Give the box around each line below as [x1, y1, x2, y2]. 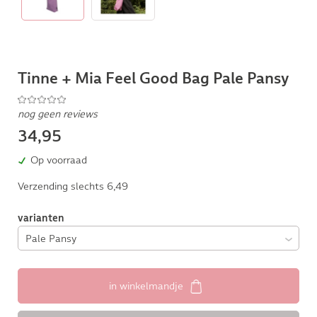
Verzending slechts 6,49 [17, 179, 128, 192]
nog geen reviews [17, 107, 98, 120]
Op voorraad [27, 154, 87, 167]
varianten [17, 212, 64, 224]
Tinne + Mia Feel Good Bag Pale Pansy [17, 70, 289, 87]
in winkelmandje [109, 279, 186, 293]
